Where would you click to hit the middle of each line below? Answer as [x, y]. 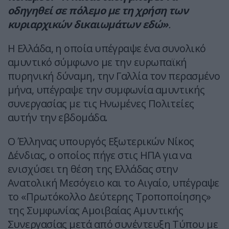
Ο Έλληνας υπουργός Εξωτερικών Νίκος [101, 142]
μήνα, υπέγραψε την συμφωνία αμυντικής [106, 90]
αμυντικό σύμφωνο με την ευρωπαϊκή [97, 62]
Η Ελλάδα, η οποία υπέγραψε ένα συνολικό [107, 49]
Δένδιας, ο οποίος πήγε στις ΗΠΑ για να [100, 155]
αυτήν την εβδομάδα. [58, 118]
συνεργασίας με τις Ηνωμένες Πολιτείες [101, 104]
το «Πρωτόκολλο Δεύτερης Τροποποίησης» [109, 197]
